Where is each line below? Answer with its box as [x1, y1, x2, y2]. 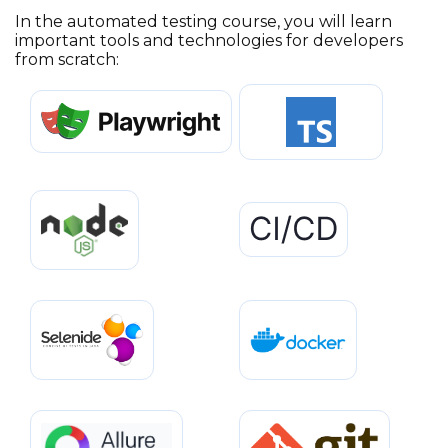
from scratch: [15, 49, 119, 69]
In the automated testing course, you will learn [15, 11, 392, 31]
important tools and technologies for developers [15, 30, 403, 50]
